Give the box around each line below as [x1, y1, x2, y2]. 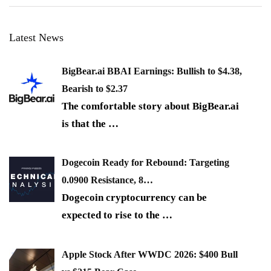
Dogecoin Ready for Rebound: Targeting [62, 157, 229, 168]
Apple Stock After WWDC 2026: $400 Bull [62, 249, 238, 260]
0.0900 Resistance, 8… [62, 175, 153, 186]
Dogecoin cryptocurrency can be [62, 192, 207, 204]
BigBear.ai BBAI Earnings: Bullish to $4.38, [62, 65, 242, 76]
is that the [62, 117, 108, 129]
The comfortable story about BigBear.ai [62, 100, 239, 112]
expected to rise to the [62, 209, 162, 221]
